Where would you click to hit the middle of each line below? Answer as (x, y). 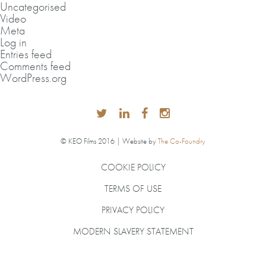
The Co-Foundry (182, 141)
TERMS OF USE (133, 189)
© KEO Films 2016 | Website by (109, 141)
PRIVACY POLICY (133, 210)
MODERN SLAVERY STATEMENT (133, 231)
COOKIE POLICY (133, 167)
